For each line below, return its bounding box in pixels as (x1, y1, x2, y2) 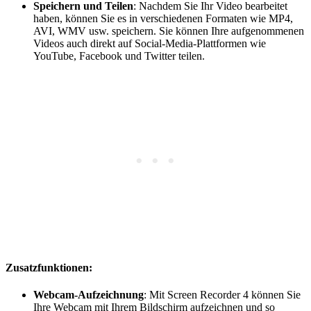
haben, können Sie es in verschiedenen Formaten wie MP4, (33, 12, 293, 24)
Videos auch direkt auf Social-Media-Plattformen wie (33, 37, 266, 49)
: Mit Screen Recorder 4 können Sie (144, 289, 301, 301)
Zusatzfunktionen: (6, 261, 92, 274)
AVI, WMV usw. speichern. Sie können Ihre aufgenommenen (33, 24, 304, 37)
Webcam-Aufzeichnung (33, 289, 144, 301)
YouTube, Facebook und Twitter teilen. (33, 49, 205, 62)
